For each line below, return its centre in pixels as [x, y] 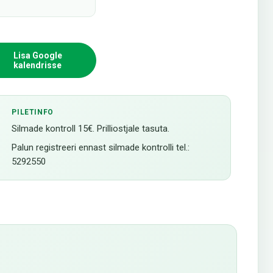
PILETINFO [33, 112]
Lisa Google [37, 55]
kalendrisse [38, 65]
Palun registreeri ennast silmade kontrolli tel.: [101, 147]
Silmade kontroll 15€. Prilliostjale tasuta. [91, 129]
